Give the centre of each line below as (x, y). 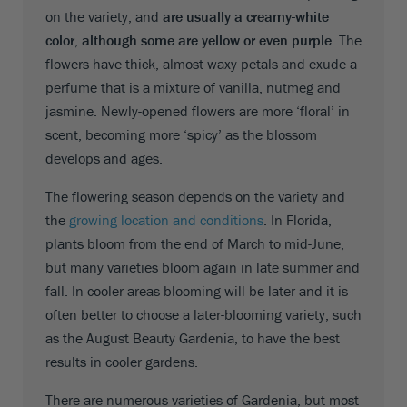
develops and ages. (104, 158)
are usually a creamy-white (246, 16)
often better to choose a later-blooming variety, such (203, 314)
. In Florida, (298, 219)
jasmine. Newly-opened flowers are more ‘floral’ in (198, 110)
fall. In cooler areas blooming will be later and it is (197, 290)
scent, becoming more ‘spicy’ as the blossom (181, 134)
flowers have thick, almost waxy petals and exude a (201, 63)
